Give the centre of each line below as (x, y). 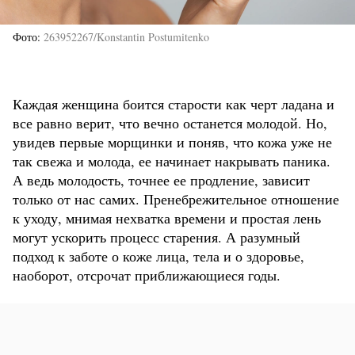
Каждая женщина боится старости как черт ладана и (174, 103)
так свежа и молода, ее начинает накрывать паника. (172, 160)
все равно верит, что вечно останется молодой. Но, (170, 122)
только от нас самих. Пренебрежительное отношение (176, 198)
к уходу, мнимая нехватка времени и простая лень (167, 218)
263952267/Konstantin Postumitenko (126, 36)
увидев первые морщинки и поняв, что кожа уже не (172, 141)
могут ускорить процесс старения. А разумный (157, 237)
